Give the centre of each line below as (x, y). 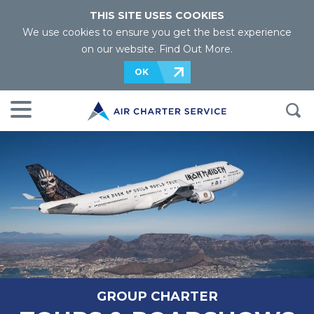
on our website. (120, 49)
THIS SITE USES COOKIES (157, 15)
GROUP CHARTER (157, 296)
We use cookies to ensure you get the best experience (157, 32)
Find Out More (195, 49)
